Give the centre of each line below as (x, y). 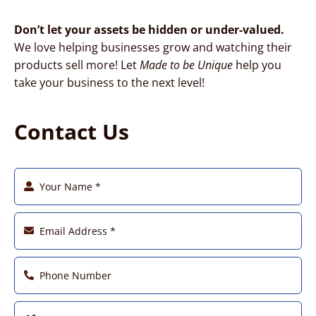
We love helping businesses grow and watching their (153, 47)
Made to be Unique (186, 65)
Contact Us (71, 131)
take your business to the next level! (109, 82)
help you (257, 65)
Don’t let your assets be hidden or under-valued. (149, 29)
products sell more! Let (77, 65)
